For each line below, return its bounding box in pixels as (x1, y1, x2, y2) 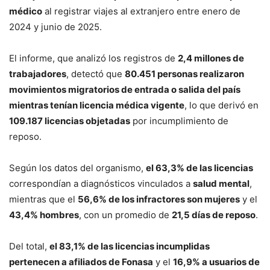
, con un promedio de (79, 209, 172, 221)
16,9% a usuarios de (173, 256, 260, 268)
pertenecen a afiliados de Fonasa (9, 256, 153, 268)
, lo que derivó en (184, 99, 259, 111)
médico (9, 5, 42, 17)
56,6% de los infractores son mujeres (78, 193, 240, 205)
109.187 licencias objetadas (9, 115, 130, 127)
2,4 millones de (178, 52, 244, 64)
